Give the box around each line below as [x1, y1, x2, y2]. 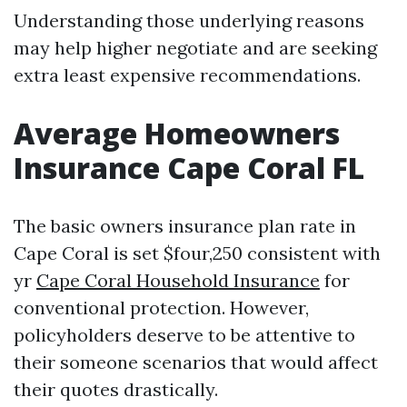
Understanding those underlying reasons [14, 9, 364, 32]
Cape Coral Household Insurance [36, 269, 320, 292]
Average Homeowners [14, 114, 340, 153]
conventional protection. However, [14, 296, 309, 319]
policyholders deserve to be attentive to [14, 323, 355, 346]
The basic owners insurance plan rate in [14, 214, 356, 237]
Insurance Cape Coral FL [14, 148, 364, 187]
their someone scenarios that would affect [14, 351, 378, 373]
